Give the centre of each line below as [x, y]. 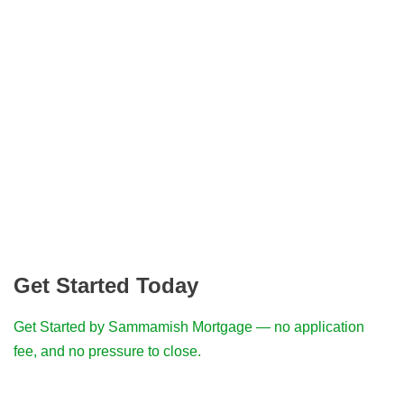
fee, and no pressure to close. [107, 352]
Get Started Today [106, 286]
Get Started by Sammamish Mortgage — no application [189, 327]
